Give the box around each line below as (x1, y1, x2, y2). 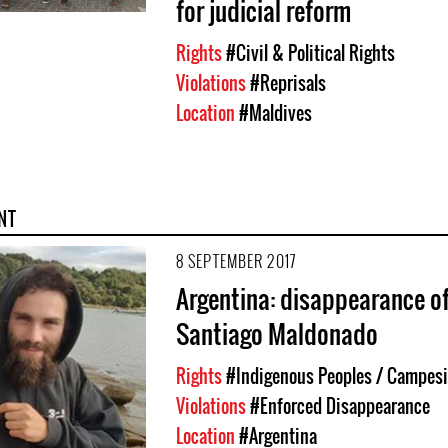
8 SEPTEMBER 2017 (176, 248, 296, 273)
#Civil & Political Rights (226, 39, 395, 66)
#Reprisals (250, 69, 326, 96)
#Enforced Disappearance (250, 392, 430, 419)
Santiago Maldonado (176, 314, 378, 352)
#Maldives (239, 99, 312, 126)
